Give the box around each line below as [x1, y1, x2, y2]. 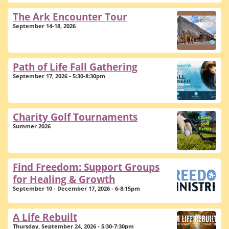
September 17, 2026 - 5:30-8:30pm [13, 73, 105, 80]
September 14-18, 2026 [13, 22, 76, 30]
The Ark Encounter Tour [13, 10, 127, 23]
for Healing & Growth [13, 173, 115, 186]
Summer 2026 [13, 123, 51, 130]
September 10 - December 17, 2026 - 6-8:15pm [13, 185, 140, 192]
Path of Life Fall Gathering [13, 60, 138, 73]
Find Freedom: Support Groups [13, 161, 159, 173]
